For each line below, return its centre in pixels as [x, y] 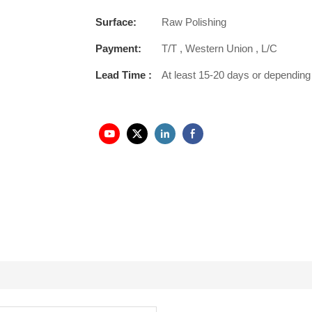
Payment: [118, 49]
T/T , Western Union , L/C [219, 49]
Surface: [116, 22]
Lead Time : [124, 75]
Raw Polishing [194, 22]
